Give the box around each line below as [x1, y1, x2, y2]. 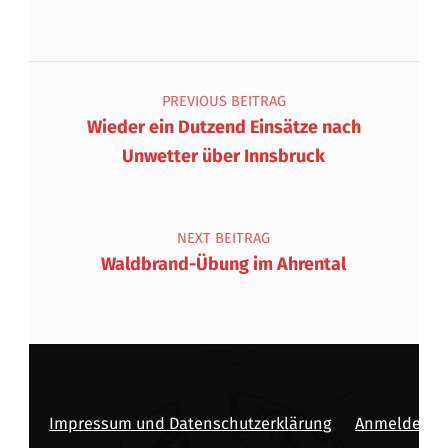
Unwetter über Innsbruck [122, 145, 326, 168]
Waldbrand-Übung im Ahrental [101, 253, 347, 276]
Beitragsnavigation [28, 48, 233, 76]
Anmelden [355, 414, 432, 434]
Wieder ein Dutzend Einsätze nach [86, 116, 361, 139]
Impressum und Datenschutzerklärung [49, 414, 332, 434]
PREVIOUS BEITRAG [161, 92, 286, 111]
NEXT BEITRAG [177, 229, 271, 248]
